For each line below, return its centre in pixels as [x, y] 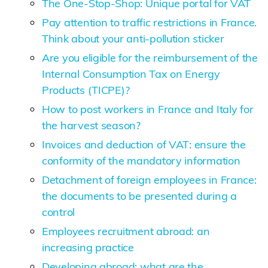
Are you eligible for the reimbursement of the [150, 57]
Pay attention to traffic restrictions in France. [150, 22]
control [59, 212]
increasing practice [88, 247]
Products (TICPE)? [86, 90]
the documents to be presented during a [139, 196]
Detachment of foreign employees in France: [149, 179]
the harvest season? [91, 125]
